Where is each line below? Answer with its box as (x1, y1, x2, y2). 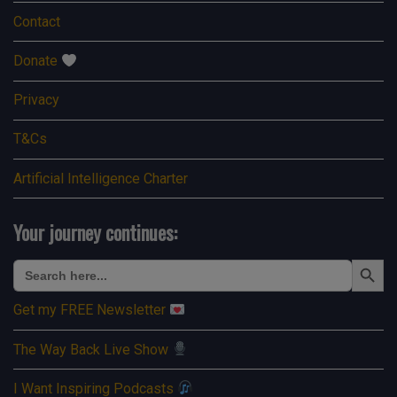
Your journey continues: (13, 218, 177, 247)
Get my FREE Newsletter (13, 301, 169, 319)
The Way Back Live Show (13, 340, 172, 358)
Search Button (351, 249, 391, 267)
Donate (13, 52, 61, 70)
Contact (13, 12, 60, 30)
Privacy (13, 91, 59, 109)
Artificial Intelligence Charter (13, 169, 188, 187)
